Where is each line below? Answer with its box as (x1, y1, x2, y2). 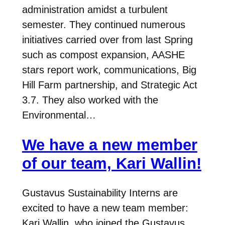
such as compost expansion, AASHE (22, 49, 185, 60)
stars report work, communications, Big (22, 64, 196, 75)
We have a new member (22, 136, 197, 154)
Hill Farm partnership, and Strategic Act (22, 79, 197, 90)
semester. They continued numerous (22, 19, 185, 30)
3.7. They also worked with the (22, 94, 158, 105)
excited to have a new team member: (22, 202, 188, 214)
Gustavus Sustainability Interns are (22, 187, 178, 199)
